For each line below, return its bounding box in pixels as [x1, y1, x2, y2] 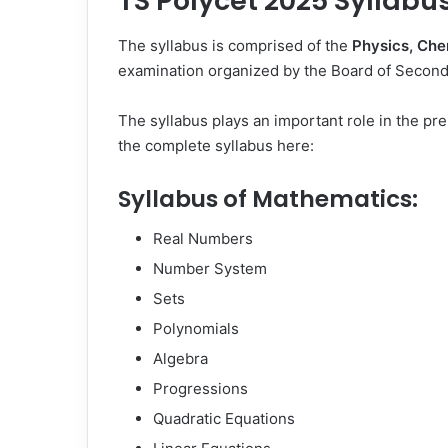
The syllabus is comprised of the [118, 35, 352, 55]
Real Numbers [153, 229, 253, 248]
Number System [153, 259, 267, 278]
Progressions [153, 379, 248, 398]
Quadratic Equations [153, 409, 295, 428]
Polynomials [153, 319, 239, 338]
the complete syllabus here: [118, 135, 314, 155]
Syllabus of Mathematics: [118, 182, 418, 215]
